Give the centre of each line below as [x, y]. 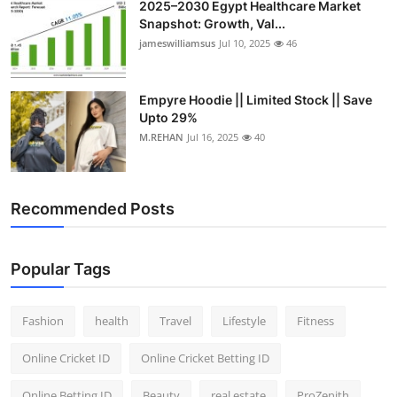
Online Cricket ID [66, 358]
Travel [175, 320]
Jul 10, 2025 [245, 43]
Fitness [315, 320]
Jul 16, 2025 [213, 136]
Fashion [43, 320]
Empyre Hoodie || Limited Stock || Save [256, 99]
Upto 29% [168, 117]
